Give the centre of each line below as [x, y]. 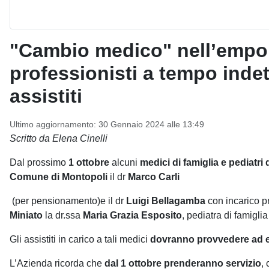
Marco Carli [154, 177]
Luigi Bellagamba [167, 201]
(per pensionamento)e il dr [68, 201]
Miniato [26, 215]
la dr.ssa [63, 215]
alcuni [126, 162]
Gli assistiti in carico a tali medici [80, 239]
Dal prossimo [39, 162]
